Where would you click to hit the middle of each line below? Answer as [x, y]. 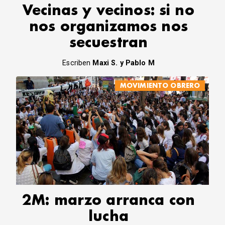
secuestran [108, 43]
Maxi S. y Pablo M [124, 63]
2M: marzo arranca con [108, 201]
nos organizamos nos [108, 27]
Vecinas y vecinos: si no [108, 11]
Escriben [78, 63]
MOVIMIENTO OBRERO [160, 85]
